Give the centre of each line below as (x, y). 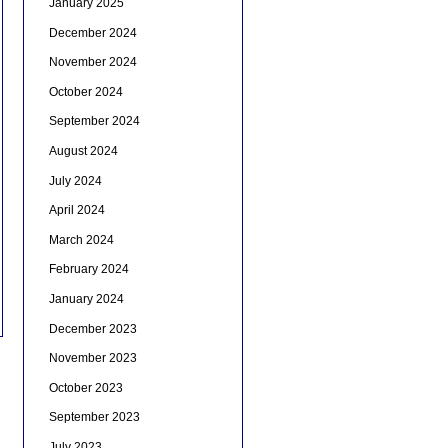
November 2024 (92, 62)
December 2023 (92, 328)
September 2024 (94, 121)
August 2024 (83, 151)
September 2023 (94, 417)
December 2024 (92, 32)
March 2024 (81, 239)
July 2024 (75, 180)
